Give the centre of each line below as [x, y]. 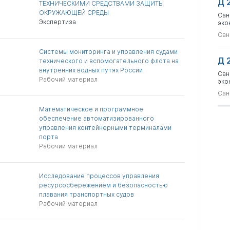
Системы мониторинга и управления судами [109, 52]
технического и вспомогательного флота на [109, 61]
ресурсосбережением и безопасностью [104, 185]
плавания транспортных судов [87, 194]
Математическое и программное [91, 109]
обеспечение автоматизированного [97, 118]
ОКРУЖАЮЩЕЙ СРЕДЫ [74, 13]
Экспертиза [58, 22]
